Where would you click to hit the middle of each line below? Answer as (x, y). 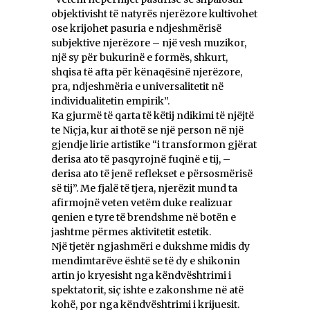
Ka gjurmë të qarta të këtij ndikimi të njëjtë (153, 116)
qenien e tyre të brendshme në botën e (144, 218)
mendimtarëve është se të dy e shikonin (146, 261)
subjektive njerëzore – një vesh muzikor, (149, 43)
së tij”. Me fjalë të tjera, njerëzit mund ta (144, 189)
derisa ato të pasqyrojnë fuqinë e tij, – (141, 159)
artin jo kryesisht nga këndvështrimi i (141, 276)
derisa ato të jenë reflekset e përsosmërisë (152, 174)
